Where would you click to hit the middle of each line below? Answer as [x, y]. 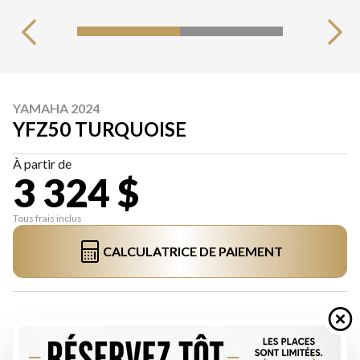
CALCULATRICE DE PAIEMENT [193, 251]
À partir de [42, 164]
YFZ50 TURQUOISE [100, 129]
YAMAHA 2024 [56, 108]
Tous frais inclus [47, 218]
